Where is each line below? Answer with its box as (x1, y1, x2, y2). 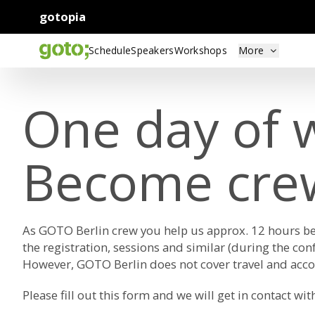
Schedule (89, 44, 131, 57)
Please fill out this (22, 287, 122, 303)
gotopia (39, 8, 86, 25)
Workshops (174, 44, 228, 57)
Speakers (131, 44, 174, 57)
